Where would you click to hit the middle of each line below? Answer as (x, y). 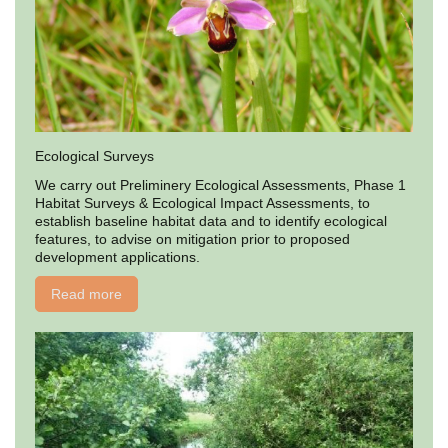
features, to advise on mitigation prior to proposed (192, 238)
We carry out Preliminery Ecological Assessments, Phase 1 (220, 184)
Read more (86, 293)
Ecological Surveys (94, 155)
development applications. (119, 256)
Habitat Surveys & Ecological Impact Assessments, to (202, 202)
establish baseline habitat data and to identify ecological (211, 220)
